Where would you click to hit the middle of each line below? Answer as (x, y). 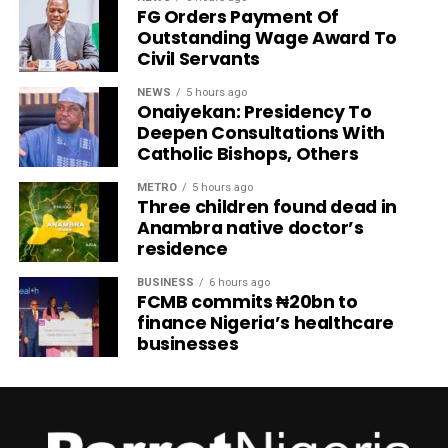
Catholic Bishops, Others (247, 154)
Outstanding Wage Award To (267, 38)
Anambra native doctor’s (250, 228)
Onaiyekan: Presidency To (254, 112)
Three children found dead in (267, 207)
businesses (187, 344)
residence (182, 249)
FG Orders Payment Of (237, 17)
